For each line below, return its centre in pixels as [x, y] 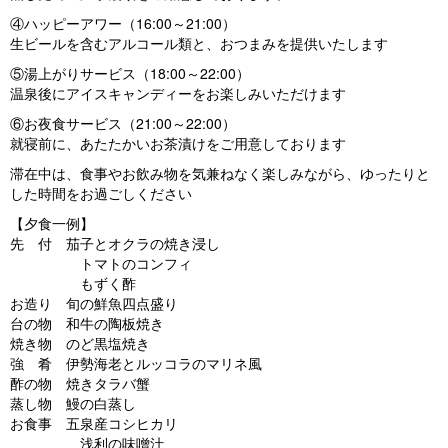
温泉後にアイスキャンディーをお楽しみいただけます [178, 93]
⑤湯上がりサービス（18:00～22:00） [130, 73]
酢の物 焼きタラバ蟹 [80, 383]
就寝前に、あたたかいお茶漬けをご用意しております [178, 143]
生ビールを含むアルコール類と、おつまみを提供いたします [199, 43]
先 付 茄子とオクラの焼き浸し [115, 243]
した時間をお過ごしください [101, 193]
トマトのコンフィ [101, 263]
